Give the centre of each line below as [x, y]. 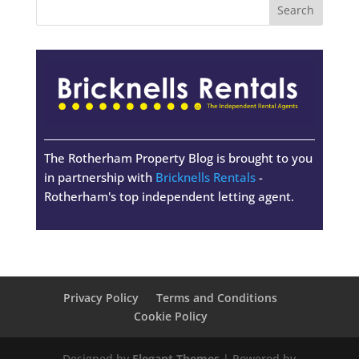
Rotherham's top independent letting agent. [169, 197]
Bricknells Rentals [205, 177]
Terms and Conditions [217, 298]
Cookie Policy [170, 317]
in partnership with [99, 177]
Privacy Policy [101, 298]
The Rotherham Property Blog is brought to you [178, 158]
